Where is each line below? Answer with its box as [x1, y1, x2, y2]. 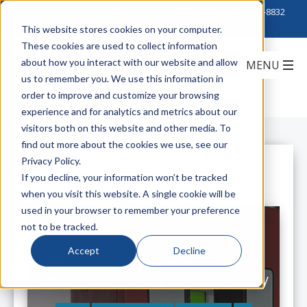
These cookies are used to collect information [21, 39, 217, 51]
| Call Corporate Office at [123, 5, 232, 18]
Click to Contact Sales [36, 5, 124, 18]
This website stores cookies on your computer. [21, 23, 222, 35]
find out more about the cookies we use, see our [21, 138, 228, 150]
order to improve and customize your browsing [21, 88, 219, 101]
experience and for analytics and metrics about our [21, 105, 237, 117]
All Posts [27, 159, 82, 177]
